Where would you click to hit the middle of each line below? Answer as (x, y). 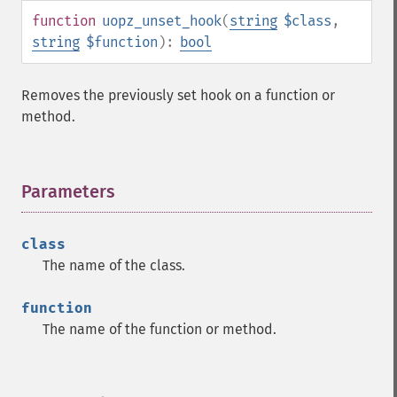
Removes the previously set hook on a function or (178, 95)
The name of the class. (114, 265)
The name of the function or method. (160, 329)
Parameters (68, 191)
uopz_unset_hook (162, 21)
